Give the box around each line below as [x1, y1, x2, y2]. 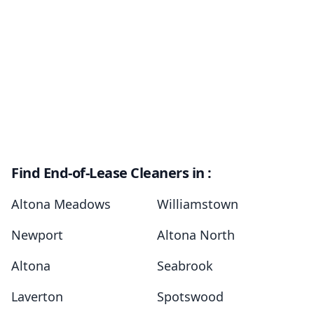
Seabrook [157, 257, 213, 275]
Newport [11, 226, 63, 244]
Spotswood [157, 288, 224, 306]
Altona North [157, 226, 235, 244]
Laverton [11, 288, 63, 306]
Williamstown [157, 196, 238, 213]
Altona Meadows [11, 196, 111, 213]
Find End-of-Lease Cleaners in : [11, 163, 212, 183]
